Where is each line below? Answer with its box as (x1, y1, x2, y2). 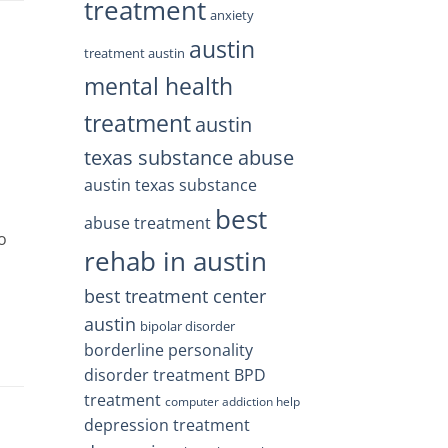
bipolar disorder (139, 316, 235, 335)
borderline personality (83, 338, 253, 361)
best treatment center (83, 283, 266, 308)
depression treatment (83, 413, 250, 436)
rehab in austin (83, 242, 267, 279)
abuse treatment (83, 211, 211, 234)
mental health (83, 69, 233, 102)
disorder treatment (83, 363, 230, 386)
